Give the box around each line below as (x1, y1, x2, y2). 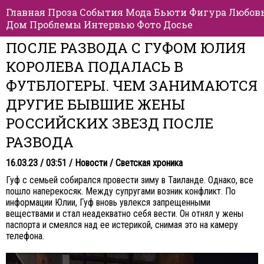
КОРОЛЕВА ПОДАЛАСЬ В (6, 57, 183, 76)
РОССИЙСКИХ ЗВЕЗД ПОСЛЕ (6, 114, 213, 133)
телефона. (6, 230, 44, 242)
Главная (6, 6, 45, 18)
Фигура (189, 6, 226, 18)
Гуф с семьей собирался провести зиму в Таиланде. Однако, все (6, 174, 253, 186)
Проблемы (29, 18, 81, 31)
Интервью (84, 18, 134, 31)
